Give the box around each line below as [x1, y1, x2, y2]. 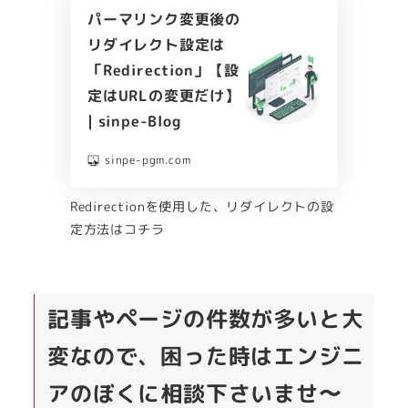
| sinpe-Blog [87, 111, 181, 132]
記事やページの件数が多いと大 [47, 303, 364, 335]
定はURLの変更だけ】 [87, 86, 240, 107]
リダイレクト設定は [87, 35, 226, 56]
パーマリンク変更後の [87, 9, 240, 30]
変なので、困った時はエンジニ [47, 341, 364, 372]
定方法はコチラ [69, 220, 165, 240]
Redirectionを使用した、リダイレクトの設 [69, 198, 334, 217]
